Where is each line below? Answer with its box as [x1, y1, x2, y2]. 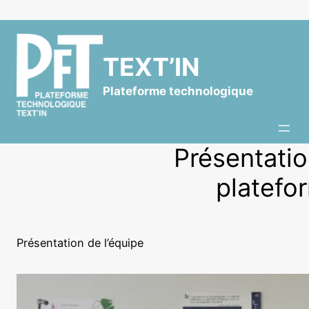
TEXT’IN [103, 52, 199, 83]
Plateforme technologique [103, 84, 253, 99]
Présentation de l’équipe [17, 235, 143, 250]
